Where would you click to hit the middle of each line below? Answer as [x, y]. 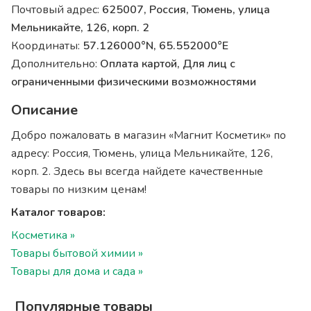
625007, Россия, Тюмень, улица [186, 10]
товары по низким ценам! [79, 190]
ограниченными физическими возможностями [134, 82]
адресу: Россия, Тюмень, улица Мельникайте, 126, [142, 153]
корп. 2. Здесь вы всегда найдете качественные [137, 171]
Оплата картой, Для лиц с [168, 64]
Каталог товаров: [59, 212]
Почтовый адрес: [57, 10]
